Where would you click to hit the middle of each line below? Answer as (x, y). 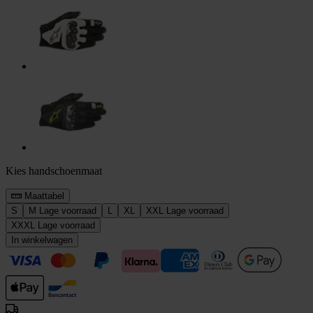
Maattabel (43, 196)
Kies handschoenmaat (54, 171)
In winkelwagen (42, 240)
